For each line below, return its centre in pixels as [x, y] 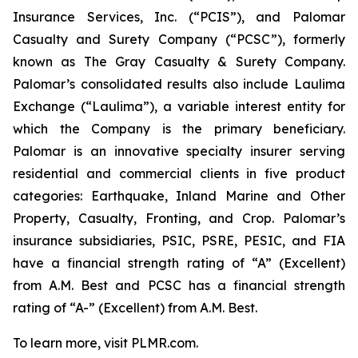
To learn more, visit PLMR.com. [105, 343]
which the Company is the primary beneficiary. [179, 129]
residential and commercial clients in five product [179, 173]
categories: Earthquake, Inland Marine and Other [179, 196]
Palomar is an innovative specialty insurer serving [179, 151]
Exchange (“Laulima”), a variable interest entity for [179, 106]
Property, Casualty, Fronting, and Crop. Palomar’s [179, 218]
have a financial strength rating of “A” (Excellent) [179, 263]
